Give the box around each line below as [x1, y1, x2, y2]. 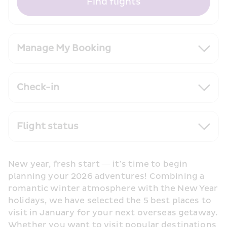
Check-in [17, 82, 60, 93]
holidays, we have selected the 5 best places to [8, 196, 212, 206]
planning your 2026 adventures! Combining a [8, 171, 205, 181]
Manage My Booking [17, 43, 111, 54]
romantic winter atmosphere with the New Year [8, 183, 218, 194]
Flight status [17, 121, 79, 132]
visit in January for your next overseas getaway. [8, 208, 218, 218]
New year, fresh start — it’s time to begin [8, 159, 188, 169]
